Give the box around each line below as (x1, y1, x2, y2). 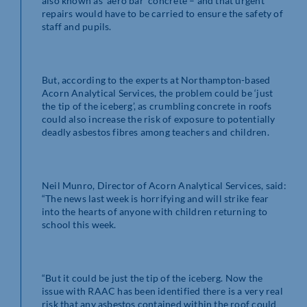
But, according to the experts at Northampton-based (42, 73, 271, 86)
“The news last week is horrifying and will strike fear (42, 192, 269, 204)
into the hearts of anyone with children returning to (42, 205, 267, 217)
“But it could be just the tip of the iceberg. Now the (42, 271, 263, 284)
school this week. (42, 218, 116, 230)
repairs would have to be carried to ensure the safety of (42, 7, 283, 19)
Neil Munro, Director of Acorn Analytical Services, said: (42, 179, 286, 191)
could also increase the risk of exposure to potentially (42, 112, 275, 125)
